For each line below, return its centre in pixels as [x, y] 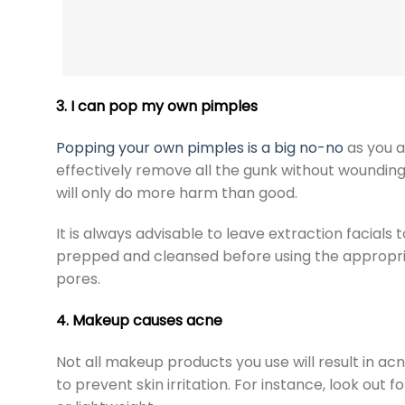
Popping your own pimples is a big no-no [200, 147]
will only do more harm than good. [179, 193]
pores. [80, 279]
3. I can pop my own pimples [157, 106]
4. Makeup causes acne [139, 321]
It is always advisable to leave [162, 234]
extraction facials [330, 234]
